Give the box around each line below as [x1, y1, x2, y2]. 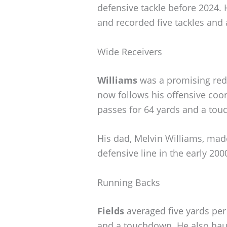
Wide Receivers [97, 45, 162, 58]
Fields [97, 205, 124, 217]
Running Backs [97, 176, 160, 189]
